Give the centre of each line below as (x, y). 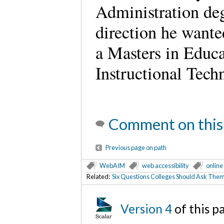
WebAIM (112, 166)
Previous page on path (136, 148)
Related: (99, 177)
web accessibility (165, 166)
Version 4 (146, 209)
